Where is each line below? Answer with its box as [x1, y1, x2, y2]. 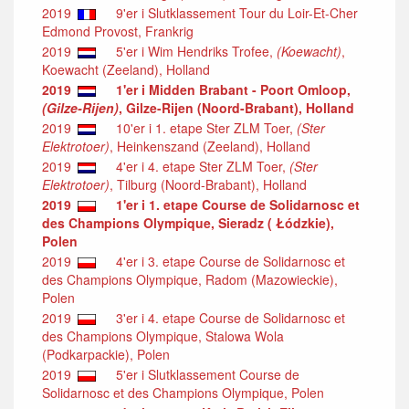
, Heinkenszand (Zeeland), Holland [110, 136, 310, 155]
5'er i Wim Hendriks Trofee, [105, 41, 277, 60]
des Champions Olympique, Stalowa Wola [42, 326, 284, 345]
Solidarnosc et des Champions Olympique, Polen [42, 383, 324, 402]
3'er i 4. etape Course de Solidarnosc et [105, 308, 345, 327]
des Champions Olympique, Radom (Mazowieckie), [42, 269, 338, 288]
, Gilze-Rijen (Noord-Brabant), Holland [119, 98, 354, 117]
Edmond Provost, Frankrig [42, 21, 194, 40]
